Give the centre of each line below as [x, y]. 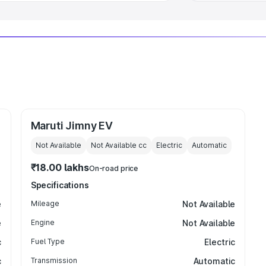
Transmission [54, 260]
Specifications [60, 185]
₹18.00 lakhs [60, 167]
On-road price [113, 168]
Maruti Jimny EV [72, 126]
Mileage [45, 203]
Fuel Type [47, 241]
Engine [42, 222]
